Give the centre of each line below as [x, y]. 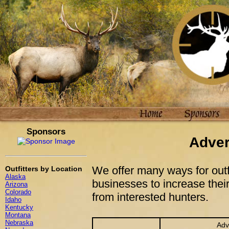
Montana [18, 215]
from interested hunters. [150, 197]
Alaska [15, 177]
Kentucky [19, 207]
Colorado [18, 192]
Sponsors [46, 131]
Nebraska [19, 223]
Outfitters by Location [44, 169]
